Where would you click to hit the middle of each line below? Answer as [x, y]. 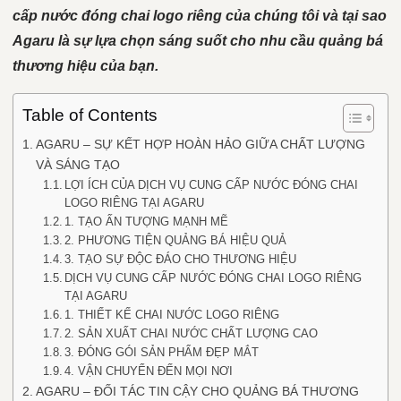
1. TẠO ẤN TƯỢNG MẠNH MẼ [147, 222]
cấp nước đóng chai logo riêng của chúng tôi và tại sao [200, 16]
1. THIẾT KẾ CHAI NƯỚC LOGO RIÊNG [172, 315]
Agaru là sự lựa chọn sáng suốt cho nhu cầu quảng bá [198, 41]
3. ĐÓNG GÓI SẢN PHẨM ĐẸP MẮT [162, 352]
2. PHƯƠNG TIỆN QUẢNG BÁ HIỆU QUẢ [176, 240]
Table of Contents [90, 115]
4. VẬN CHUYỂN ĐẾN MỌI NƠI [149, 371]
